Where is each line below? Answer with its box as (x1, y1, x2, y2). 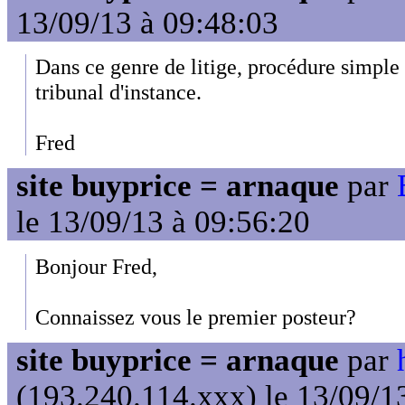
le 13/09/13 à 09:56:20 (16, 204, 310, 240)
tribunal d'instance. (35, 80, 202, 105)
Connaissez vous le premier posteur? (35, 304, 356, 329)
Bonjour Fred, (35, 253, 157, 278)
